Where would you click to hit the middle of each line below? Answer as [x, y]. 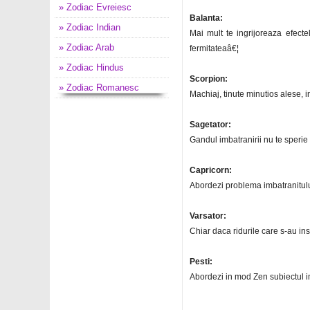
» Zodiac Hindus [91, 67]
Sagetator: [210, 125]
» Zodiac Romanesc [99, 88]
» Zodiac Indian [90, 27]
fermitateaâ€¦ [214, 48]
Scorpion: [209, 79]
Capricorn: [211, 170]
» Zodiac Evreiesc [95, 7]
